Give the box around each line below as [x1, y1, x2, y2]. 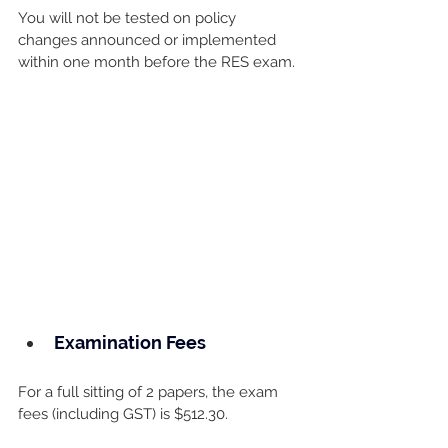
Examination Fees [54, 331, 206, 353]
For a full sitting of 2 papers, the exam [18, 382, 282, 401]
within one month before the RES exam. [18, 53, 295, 72]
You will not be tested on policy [18, 9, 240, 28]
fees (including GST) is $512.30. [18, 404, 228, 423]
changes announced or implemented [18, 31, 280, 50]
